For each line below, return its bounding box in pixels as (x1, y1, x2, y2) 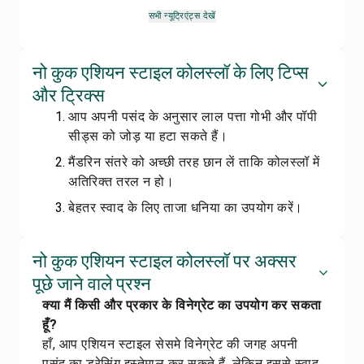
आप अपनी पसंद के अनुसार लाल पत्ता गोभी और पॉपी (68, 109, 317, 124)
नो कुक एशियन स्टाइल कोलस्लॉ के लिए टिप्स (32, 63, 309, 83)
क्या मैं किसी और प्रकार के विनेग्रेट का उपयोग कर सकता (42, 297, 322, 313)
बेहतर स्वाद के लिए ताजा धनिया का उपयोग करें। (68, 200, 303, 215)
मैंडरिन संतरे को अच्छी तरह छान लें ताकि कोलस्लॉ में (68, 154, 320, 170)
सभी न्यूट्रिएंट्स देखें (148, 11, 216, 21)
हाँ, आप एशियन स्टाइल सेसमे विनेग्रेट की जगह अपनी (42, 336, 298, 352)
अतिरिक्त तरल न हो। (68, 174, 174, 189)
